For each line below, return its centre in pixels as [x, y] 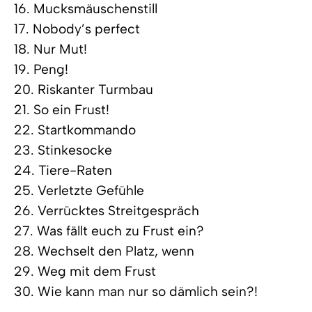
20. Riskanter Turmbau [84, 90]
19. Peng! [41, 70]
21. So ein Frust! [62, 110]
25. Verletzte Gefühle [79, 191]
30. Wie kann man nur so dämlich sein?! [136, 292]
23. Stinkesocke [63, 150]
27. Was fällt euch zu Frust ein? [109, 231]
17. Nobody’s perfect [77, 29]
